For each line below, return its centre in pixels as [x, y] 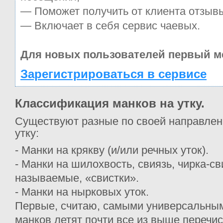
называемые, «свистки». [77, 178]
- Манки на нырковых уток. [82, 192]
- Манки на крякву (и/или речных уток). [112, 150]
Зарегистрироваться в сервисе [113, 74]
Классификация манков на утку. [110, 103]
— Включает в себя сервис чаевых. [110, 25]
